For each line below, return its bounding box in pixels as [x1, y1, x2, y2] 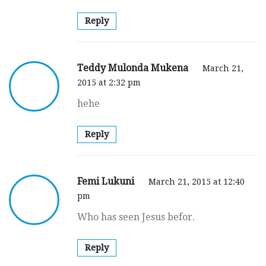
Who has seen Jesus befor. [77, 211, 195, 223]
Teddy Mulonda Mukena [77, 62, 191, 74]
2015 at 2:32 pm [77, 77, 141, 87]
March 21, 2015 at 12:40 [148, 176, 245, 186]
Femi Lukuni [77, 175, 137, 187]
